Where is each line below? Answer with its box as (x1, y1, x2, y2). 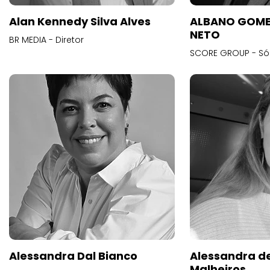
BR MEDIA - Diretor (9, 34, 84, 46)
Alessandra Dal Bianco (9, 248, 137, 263)
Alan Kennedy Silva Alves (9, 14, 151, 29)
